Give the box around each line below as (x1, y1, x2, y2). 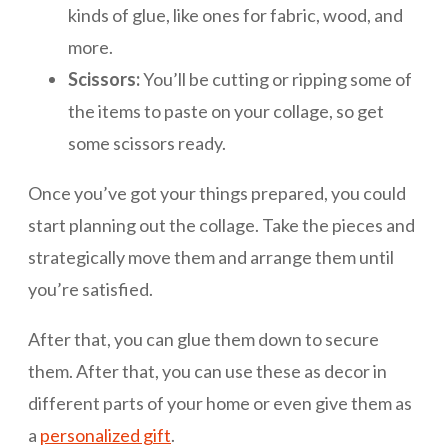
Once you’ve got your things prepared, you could (28, 182, 406, 205)
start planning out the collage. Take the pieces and (28, 214, 415, 237)
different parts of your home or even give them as (28, 392, 412, 415)
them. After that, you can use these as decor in (28, 360, 387, 383)
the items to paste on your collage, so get (68, 100, 384, 123)
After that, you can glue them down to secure (28, 328, 379, 351)
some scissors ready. (68, 132, 229, 155)
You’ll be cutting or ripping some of (140, 68, 412, 91)
